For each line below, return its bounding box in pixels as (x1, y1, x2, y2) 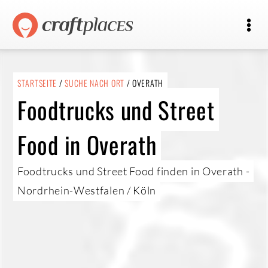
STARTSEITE (17, 77, 57, 89)
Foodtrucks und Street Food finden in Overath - (17, 165, 250, 178)
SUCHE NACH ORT (65, 77, 124, 89)
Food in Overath (17, 127, 157, 162)
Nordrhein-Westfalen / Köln (17, 184, 157, 197)
